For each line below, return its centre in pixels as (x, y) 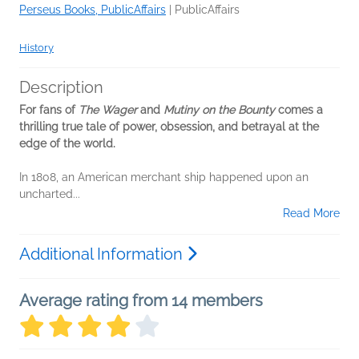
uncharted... (50, 194)
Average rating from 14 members (141, 300)
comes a (299, 109)
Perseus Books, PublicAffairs (93, 9)
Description (61, 87)
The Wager (108, 109)
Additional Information (103, 254)
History (36, 47)
